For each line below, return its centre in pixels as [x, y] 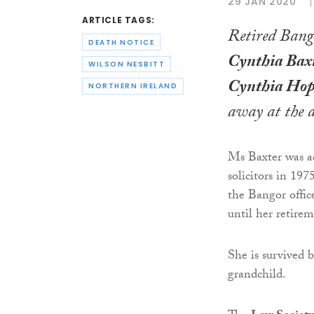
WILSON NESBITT [127, 64]
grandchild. [257, 276]
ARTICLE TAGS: [118, 20]
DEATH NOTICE [121, 42]
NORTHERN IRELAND [133, 86]
